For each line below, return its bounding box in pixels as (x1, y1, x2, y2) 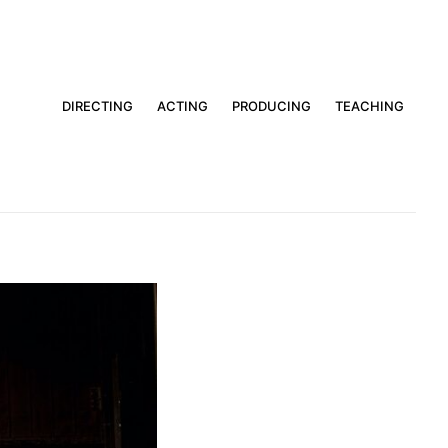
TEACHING (335, 98, 404, 114)
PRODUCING (232, 98, 311, 114)
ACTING (157, 98, 208, 114)
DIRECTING (62, 98, 133, 114)
